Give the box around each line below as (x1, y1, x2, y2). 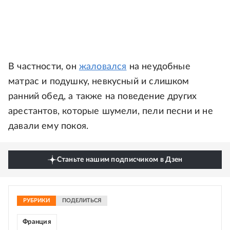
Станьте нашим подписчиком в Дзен (56, 156, 183, 163)
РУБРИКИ (23, 198, 50, 203)
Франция (23, 219, 51, 225)
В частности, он (8, 62, 79, 71)
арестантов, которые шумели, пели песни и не (8, 107, 213, 116)
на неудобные (126, 62, 190, 71)
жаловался (79, 62, 127, 71)
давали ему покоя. (8, 122, 89, 131)
